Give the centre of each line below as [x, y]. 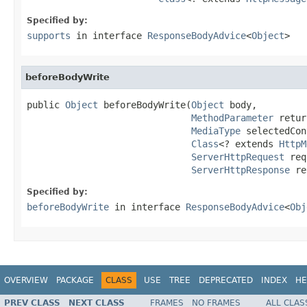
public [46, 105]
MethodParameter [232, 118]
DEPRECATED [226, 280]
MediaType [216, 131]
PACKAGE [75, 280]
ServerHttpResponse [241, 170]
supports [49, 35]
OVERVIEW [26, 280]
